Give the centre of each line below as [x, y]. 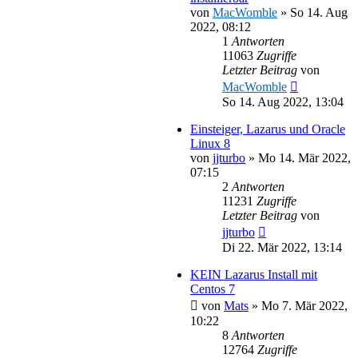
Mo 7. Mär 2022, [304, 305]
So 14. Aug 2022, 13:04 [283, 101]
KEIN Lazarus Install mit [254, 274]
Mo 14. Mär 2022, [304, 157]
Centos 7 [213, 288]
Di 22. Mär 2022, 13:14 [282, 247]
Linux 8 [210, 143]
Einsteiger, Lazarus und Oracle [268, 129]
